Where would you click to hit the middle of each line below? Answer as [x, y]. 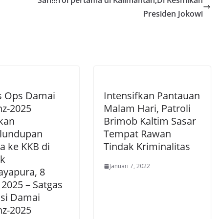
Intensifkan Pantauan [152, 96]
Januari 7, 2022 [130, 166]
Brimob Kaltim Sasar [150, 121]
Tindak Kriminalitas [147, 147]
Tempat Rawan [137, 134]
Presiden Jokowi [173, 14]
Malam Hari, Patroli [147, 109]
